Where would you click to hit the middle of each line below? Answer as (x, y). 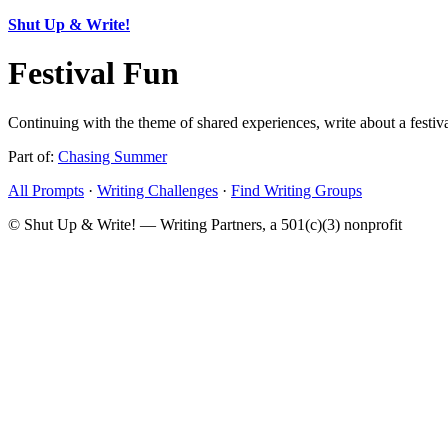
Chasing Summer (112, 156)
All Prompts (46, 190)
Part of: (33, 156)
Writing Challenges (157, 190)
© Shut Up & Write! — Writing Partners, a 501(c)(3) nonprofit (205, 224)
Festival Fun (93, 73)
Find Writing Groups (296, 190)
